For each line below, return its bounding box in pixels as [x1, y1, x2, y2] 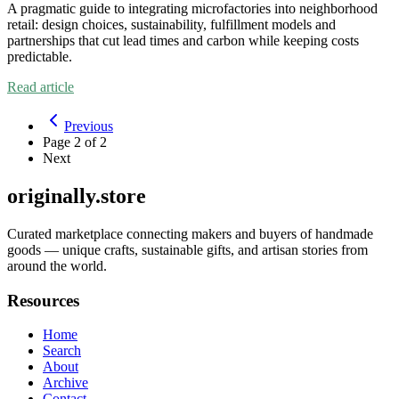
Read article [7, 79, 74, 94]
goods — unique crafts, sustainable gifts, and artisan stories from [7, 241, 368, 257]
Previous [64, 118, 113, 134]
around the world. [7, 257, 107, 273]
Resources [7, 290, 79, 310]
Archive [43, 375, 88, 391]
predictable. [7, 49, 72, 64]
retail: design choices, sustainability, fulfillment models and [7, 17, 336, 32]
